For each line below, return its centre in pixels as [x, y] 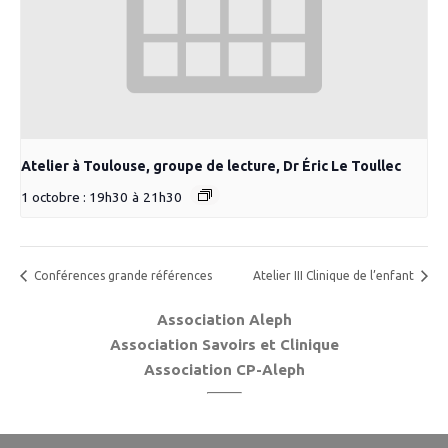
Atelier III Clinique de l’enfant [335, 276]
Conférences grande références [121, 276]
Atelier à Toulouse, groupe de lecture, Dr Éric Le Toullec [211, 166]
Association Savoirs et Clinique [224, 345]
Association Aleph [224, 320]
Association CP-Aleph [224, 370]
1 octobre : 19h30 [74, 197]
